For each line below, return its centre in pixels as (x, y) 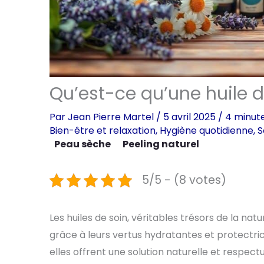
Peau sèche (82, 144)
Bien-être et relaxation (103, 131)
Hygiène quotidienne (207, 131)
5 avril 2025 (191, 117)
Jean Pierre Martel (112, 117)
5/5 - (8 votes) (184, 180)
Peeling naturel (161, 144)
